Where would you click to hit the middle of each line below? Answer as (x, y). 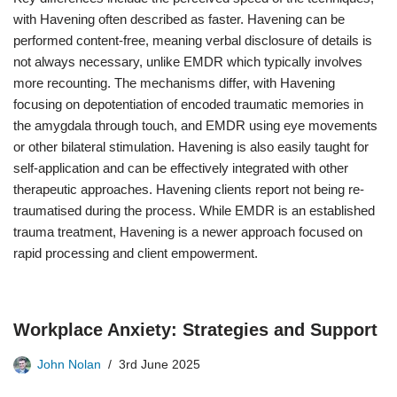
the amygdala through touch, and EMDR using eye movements (195, 125)
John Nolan (69, 365)
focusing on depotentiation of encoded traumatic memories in (188, 104)
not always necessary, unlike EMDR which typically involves (188, 62)
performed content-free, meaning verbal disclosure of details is (193, 40)
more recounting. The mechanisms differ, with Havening (174, 83)
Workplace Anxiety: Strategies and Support (195, 330)
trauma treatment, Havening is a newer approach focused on (188, 232)
